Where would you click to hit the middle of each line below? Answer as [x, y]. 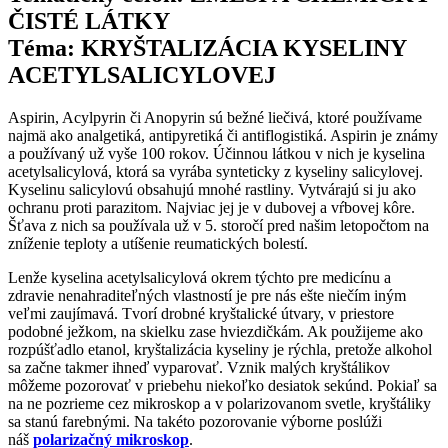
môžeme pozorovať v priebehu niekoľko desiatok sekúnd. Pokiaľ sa [222, 385]
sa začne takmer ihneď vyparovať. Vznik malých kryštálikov [199, 367]
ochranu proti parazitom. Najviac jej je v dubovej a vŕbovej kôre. [211, 207]
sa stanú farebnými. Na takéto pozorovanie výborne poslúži [195, 421]
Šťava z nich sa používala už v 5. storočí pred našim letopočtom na [218, 225]
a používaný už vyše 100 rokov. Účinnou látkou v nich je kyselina [216, 153]
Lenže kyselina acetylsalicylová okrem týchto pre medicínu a [199, 277]
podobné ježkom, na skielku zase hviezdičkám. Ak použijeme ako [215, 331]
